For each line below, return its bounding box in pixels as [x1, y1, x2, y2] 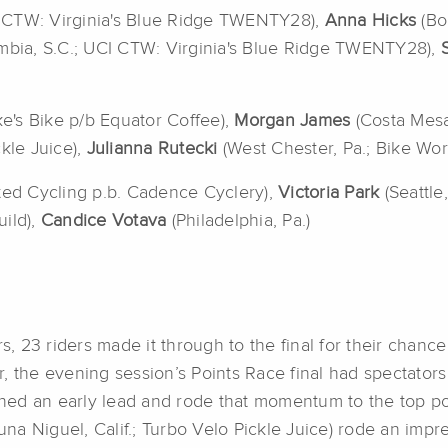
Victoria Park [278, 184, 385, 203]
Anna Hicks [324, 12, 422, 31]
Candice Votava [40, 212, 172, 231]
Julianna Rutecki [86, 140, 223, 159]
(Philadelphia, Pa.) [171, 212, 311, 231]
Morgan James [234, 112, 356, 131]
